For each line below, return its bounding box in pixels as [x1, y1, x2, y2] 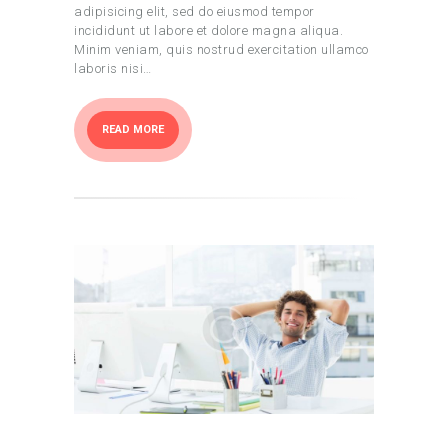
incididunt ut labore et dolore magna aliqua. [74, 23, 343, 39]
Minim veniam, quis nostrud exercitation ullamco [74, 42, 369, 58]
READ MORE [102, 123, 165, 137]
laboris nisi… [74, 61, 152, 77]
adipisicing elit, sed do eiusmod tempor [74, 4, 315, 20]
